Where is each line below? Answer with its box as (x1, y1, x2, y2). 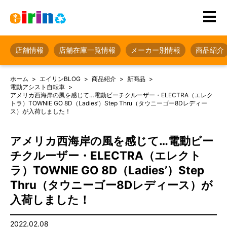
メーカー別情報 (131, 46, 180, 54)
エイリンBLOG (40, 75, 81, 83)
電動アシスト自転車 (10, 83, 65, 91)
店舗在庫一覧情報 (59, 46, 116, 54)
